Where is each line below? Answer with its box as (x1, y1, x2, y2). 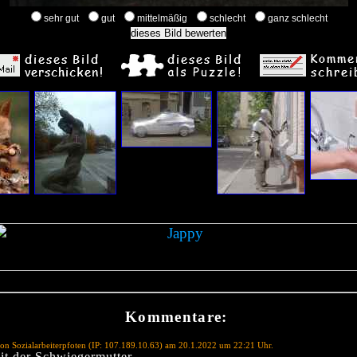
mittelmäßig (137, 13, 190, 25)
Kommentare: (125, 308, 228, 325)
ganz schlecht (268, 13, 330, 25)
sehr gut (44, 13, 81, 25)
